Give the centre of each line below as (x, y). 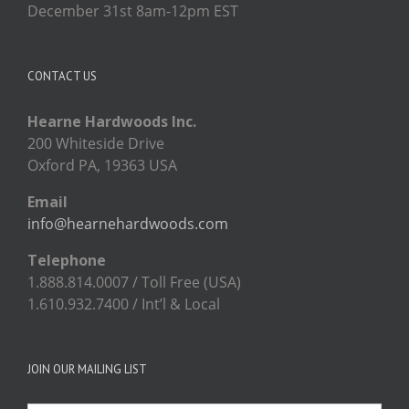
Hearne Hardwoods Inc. (112, 121)
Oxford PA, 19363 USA (102, 165)
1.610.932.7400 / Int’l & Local (124, 304)
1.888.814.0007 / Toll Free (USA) (134, 282)
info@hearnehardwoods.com (128, 223)
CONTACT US (62, 76)
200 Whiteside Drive (96, 143)
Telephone (67, 260)
